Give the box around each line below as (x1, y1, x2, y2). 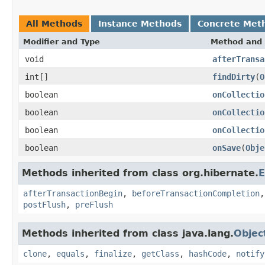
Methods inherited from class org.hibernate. (22, 167, 258, 179)
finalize (94, 248, 132, 258)
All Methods (26, 18, 82, 28)
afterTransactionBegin (23, 188, 122, 198)
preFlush (75, 199, 113, 209)
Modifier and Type (23, 37, 100, 46)
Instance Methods (98, 18, 182, 28)
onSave (212, 143, 241, 153)
